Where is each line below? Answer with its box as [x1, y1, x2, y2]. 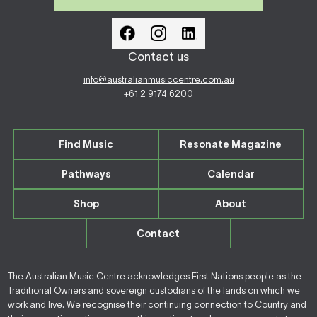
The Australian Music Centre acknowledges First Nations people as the [8, 271, 302, 282]
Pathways [61, 168, 111, 180]
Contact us [128, 50, 189, 63]
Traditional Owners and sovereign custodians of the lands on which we [8, 285, 301, 296]
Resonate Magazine [180, 139, 282, 150]
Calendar [207, 168, 255, 180]
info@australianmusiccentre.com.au [83, 74, 234, 85]
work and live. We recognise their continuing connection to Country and [8, 299, 307, 310]
